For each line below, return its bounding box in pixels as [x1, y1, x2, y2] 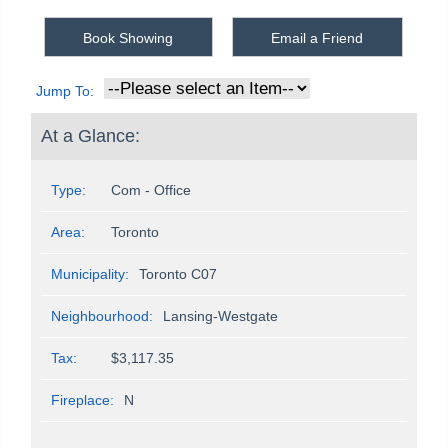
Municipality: [51, 265, 129, 282]
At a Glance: [41, 125, 140, 146]
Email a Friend [267, 29, 368, 46]
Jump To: [36, 82, 94, 99]
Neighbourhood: [51, 307, 153, 324]
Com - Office [111, 181, 191, 198]
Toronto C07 [139, 265, 217, 282]
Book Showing [79, 29, 178, 46]
